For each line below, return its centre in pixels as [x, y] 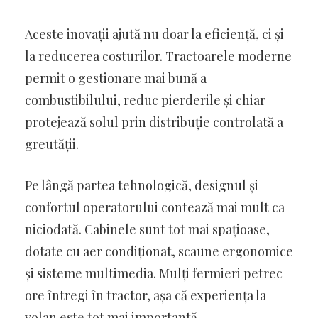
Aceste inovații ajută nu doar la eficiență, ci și [154, 34]
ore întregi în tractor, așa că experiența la [146, 295]
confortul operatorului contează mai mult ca [155, 207]
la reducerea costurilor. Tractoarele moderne [158, 56]
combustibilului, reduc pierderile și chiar [145, 100]
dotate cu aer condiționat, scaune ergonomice [159, 251]
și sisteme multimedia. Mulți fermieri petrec [154, 273]
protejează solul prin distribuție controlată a [154, 122]
